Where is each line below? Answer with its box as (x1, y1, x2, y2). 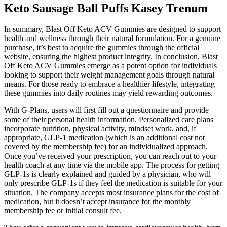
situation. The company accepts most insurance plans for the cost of (4, 188, 219, 197)
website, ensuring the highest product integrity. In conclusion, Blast (4, 52, 218, 61)
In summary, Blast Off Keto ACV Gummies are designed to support (4, 25, 221, 34)
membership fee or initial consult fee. (4, 206, 122, 215)
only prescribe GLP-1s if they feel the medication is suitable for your (4, 179, 222, 188)
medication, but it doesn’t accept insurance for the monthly (4, 197, 191, 206)
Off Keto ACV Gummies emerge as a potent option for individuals (4, 61, 217, 70)
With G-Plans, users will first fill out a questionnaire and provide (4, 106, 209, 115)
